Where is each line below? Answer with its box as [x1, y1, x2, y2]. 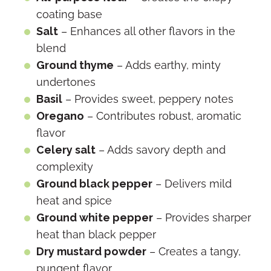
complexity [36, 160, 93, 173]
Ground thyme [36, 58, 114, 71]
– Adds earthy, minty [114, 58, 221, 71]
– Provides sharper [153, 211, 251, 224]
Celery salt [36, 143, 96, 156]
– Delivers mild [152, 177, 232, 190]
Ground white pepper [36, 211, 153, 224]
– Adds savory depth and [96, 143, 226, 156]
